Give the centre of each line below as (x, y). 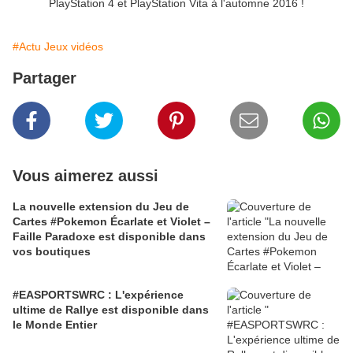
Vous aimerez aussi (85, 176)
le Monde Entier (55, 325)
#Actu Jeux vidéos (58, 46)
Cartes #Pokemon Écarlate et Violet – (111, 221)
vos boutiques (52, 251)
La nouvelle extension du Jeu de (101, 206)
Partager (45, 78)
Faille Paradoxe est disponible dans (109, 236)
